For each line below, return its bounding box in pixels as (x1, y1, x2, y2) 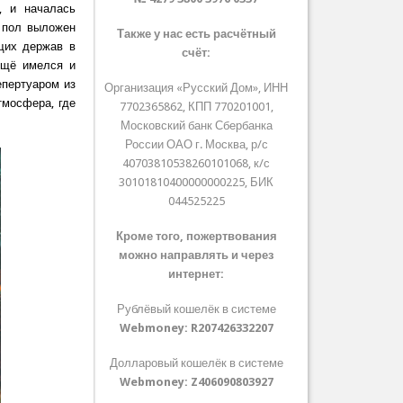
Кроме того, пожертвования (115, 229, 277, 244)
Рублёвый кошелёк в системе (116, 302, 276, 317)
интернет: (168, 267, 225, 282)
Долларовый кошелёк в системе (109, 356, 283, 371)
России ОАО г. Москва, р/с (124, 138, 268, 152)
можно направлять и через (119, 248, 274, 263)
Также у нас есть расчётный (116, 27, 276, 41)
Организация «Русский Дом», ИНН (104, 81, 289, 95)
